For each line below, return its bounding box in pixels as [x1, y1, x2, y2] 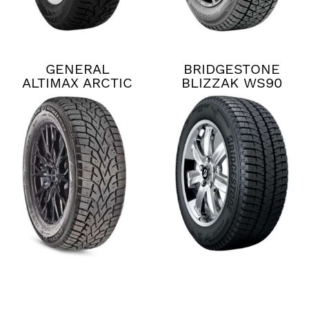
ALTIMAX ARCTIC [22, 74, 132, 92]
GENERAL [45, 61, 110, 78]
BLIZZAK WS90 [181, 74, 282, 92]
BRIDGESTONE [183, 61, 280, 78]
